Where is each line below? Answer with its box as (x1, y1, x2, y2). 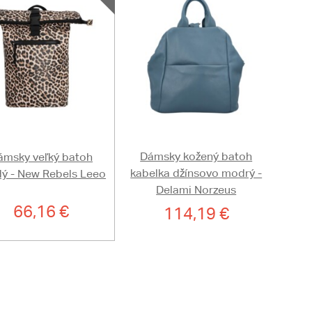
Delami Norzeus (156, 183, 237, 197)
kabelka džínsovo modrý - (130, 166, 263, 180)
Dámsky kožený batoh (140, 150, 253, 164)
